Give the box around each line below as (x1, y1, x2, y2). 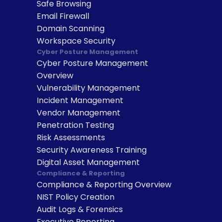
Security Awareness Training (37, 144, 147, 156)
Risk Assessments (37, 132, 105, 143)
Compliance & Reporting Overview (37, 179, 171, 190)
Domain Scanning (37, 23, 105, 34)
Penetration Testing (37, 119, 114, 131)
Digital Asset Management (37, 157, 140, 168)
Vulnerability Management (37, 82, 140, 94)
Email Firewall (37, 10, 89, 22)
